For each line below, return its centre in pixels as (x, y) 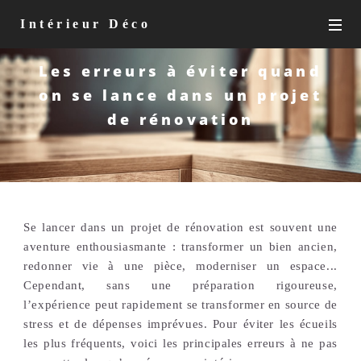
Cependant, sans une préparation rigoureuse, (180, 285)
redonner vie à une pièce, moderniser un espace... (180, 266)
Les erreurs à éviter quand (180, 71)
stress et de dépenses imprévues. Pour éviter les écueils (180, 324)
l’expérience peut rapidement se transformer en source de (180, 304)
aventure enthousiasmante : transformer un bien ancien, (180, 246)
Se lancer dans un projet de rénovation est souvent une (180, 227)
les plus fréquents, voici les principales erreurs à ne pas (180, 343)
